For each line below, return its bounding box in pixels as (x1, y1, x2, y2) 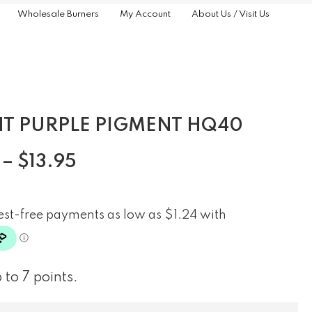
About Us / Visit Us (191, 9, 270, 19)
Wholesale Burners (17, 9, 99, 19)
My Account (119, 9, 171, 19)
